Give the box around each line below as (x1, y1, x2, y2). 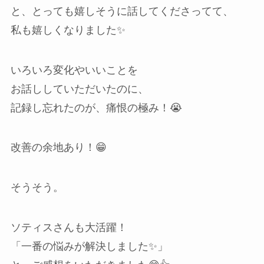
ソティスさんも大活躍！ (10, 222, 127, 233)
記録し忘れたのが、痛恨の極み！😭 (10, 101, 182, 114)
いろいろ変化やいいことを (10, 64, 138, 76)
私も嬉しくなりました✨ (10, 24, 126, 36)
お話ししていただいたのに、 (10, 82, 148, 95)
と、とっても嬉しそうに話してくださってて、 (10, 5, 233, 17)
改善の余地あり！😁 (10, 141, 107, 154)
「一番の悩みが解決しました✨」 (10, 240, 168, 252)
